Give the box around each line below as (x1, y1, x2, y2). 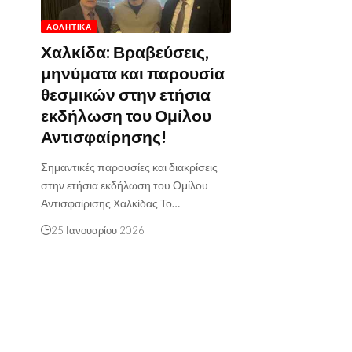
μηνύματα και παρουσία (41, 64, 225, 85)
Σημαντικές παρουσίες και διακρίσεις (41, 160, 218, 174)
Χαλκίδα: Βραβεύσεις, (41, 42, 209, 64)
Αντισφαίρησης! (41, 127, 167, 148)
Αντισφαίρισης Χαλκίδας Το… (41, 196, 180, 211)
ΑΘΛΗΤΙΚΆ (46, 22, 92, 32)
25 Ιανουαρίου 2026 (51, 224, 145, 237)
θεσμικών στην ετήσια (41, 85, 211, 106)
